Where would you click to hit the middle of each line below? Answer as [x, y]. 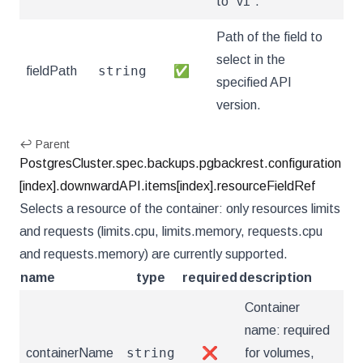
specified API [254, 82]
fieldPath [51, 71]
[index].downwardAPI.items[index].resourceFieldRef [167, 186]
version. [239, 105]
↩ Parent [45, 144]
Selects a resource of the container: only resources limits [180, 209]
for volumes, [280, 353]
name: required [287, 330]
